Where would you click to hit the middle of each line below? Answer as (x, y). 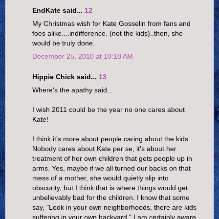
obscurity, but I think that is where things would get (110, 187)
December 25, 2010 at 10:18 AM (83, 56)
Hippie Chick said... (66, 77)
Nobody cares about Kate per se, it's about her (104, 148)
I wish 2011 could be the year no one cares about (109, 109)
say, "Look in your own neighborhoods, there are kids (114, 207)
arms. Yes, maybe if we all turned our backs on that (111, 168)
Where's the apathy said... (73, 90)
